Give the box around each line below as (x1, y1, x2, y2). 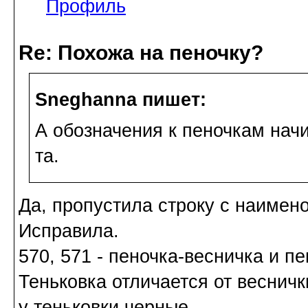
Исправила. (19, 220, 119, 241)
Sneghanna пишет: (35, 89, 206, 110)
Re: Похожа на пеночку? (19, 41, 263, 64)
